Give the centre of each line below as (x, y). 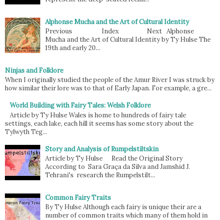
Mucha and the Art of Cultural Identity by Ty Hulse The (128, 40)
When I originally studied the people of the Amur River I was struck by (110, 80)
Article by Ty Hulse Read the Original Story (114, 159)
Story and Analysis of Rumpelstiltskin (102, 149)
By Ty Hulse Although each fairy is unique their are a (124, 207)
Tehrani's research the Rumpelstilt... (100, 175)
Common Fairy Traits (78, 197)
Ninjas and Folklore (34, 70)
